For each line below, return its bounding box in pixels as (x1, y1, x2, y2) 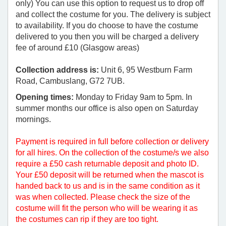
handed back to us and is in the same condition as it (16, 182, 200, 191)
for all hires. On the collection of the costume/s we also (16, 148, 209, 157)
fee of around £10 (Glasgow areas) (16, 43, 139, 52)
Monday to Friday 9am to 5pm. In (74, 93, 192, 102)
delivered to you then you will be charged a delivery (16, 32, 199, 41)
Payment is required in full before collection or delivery (16, 137, 209, 146)
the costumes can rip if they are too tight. (16, 215, 158, 224)
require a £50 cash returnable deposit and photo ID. (16, 159, 199, 168)
